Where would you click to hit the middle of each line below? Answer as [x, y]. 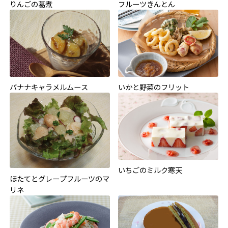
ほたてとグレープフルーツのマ [59, 178]
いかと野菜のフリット [154, 87]
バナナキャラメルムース [49, 87]
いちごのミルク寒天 [150, 170]
